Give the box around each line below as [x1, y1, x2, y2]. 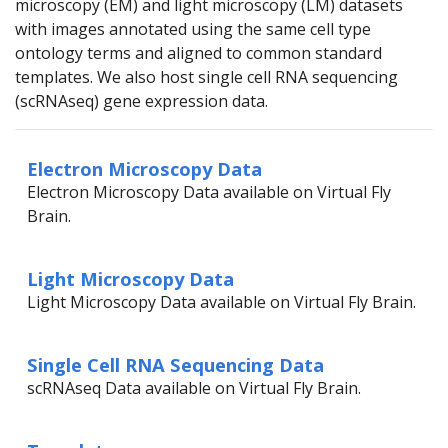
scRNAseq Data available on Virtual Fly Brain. [27, 377, 361, 399]
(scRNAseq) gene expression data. [15, 90, 268, 112]
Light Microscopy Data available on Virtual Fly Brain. [27, 291, 416, 313]
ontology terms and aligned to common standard [15, 42, 382, 64]
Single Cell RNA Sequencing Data [27, 352, 324, 377]
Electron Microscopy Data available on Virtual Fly [27, 181, 391, 203]
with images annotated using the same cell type [15, 18, 371, 40]
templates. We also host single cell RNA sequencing [15, 66, 398, 88]
